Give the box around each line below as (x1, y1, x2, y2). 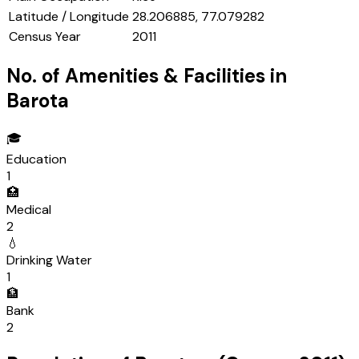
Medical (6, 201, 51, 219)
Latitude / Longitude (9, 8, 129, 26)
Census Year (9, 28, 81, 46)
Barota (6, 88, 69, 114)
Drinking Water (6, 252, 92, 269)
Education (6, 151, 67, 168)
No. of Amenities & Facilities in (6, 63, 287, 89)
